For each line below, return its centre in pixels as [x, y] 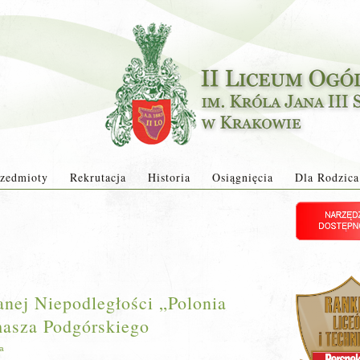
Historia [169, 177]
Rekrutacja [98, 177]
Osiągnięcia [242, 177]
